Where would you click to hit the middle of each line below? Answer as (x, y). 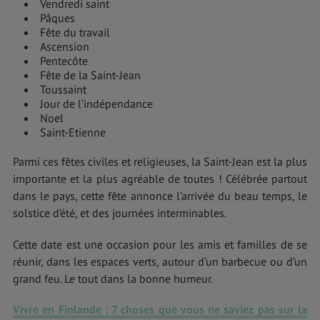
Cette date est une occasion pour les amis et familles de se (160, 244)
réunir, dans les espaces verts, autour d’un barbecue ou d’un (160, 261)
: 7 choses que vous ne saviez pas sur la (206, 309)
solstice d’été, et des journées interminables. (120, 213)
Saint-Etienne (73, 132)
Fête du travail (75, 32)
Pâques (57, 18)
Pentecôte (64, 61)
